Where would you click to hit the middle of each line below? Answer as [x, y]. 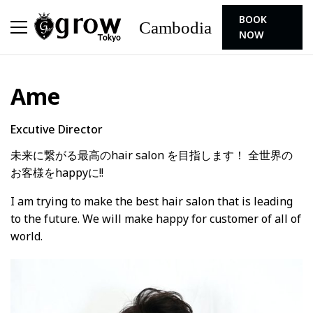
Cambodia [176, 28]
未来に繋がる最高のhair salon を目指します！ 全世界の [152, 155]
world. [27, 236]
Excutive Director [57, 129]
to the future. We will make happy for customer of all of [156, 219]
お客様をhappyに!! [57, 173]
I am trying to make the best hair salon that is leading [152, 201]
